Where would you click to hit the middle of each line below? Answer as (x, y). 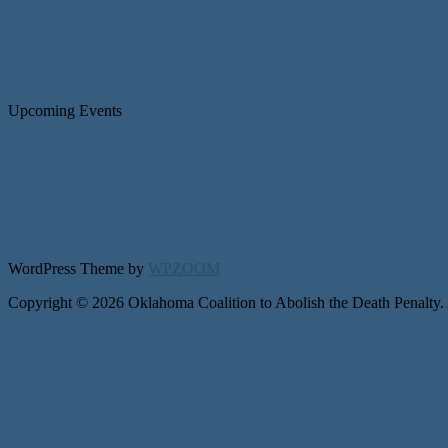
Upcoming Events (65, 110)
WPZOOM (184, 268)
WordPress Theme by (78, 268)
